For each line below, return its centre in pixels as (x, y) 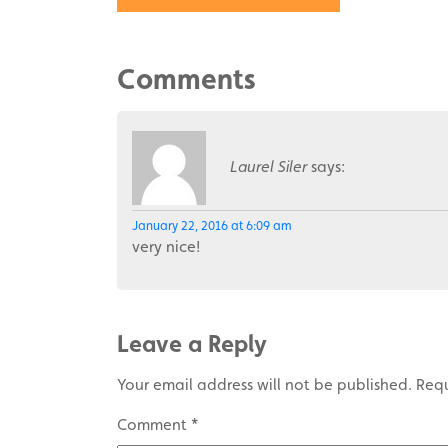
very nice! (166, 246)
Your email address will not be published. (264, 384)
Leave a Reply (192, 343)
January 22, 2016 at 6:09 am (212, 225)
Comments (186, 79)
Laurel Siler (268, 166)
